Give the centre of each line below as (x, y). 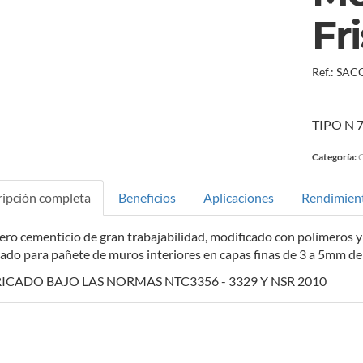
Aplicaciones (238, 198)
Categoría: (335, 157)
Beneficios (147, 198)
